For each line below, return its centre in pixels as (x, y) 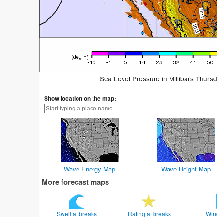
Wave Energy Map (90, 169)
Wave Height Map (186, 169)
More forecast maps (75, 182)
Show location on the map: (80, 99)
